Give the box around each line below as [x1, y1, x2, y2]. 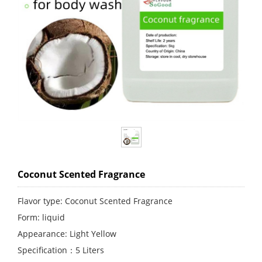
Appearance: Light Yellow [18, 228, 116, 239]
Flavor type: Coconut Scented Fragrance [18, 195, 173, 206]
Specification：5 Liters [18, 244, 104, 256]
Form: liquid [18, 212, 65, 223]
